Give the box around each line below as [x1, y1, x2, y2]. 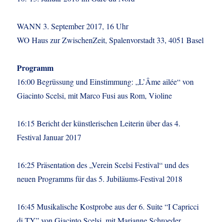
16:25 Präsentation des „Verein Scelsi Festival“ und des [17, 160, 189, 170]
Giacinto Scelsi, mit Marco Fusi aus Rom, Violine [17, 90, 172, 101]
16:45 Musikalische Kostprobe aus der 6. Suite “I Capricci [17, 201, 199, 212]
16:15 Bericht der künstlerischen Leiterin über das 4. [17, 118, 181, 128]
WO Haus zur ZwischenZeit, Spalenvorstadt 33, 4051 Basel [17, 35, 204, 45]
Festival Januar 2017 [17, 132, 82, 142]
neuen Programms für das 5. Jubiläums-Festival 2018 [17, 173, 183, 184]
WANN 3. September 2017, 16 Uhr [17, 21, 129, 31]
